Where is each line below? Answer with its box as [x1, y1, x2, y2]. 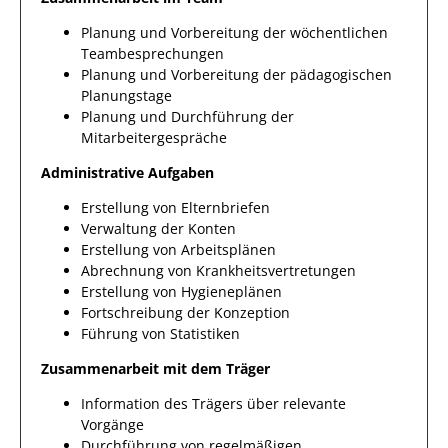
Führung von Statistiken [81, 324, 240, 343]
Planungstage [81, 86, 172, 105]
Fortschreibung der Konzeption [81, 303, 290, 322]
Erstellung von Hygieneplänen [81, 282, 282, 301]
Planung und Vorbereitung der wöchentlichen [81, 23, 388, 42]
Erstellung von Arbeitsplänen [81, 240, 276, 259]
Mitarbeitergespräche [81, 128, 227, 147]
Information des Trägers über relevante [81, 394, 346, 413]
